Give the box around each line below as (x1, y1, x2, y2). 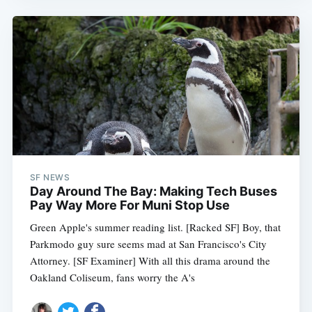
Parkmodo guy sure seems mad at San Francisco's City (29, 236, 267, 251)
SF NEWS (29, 171, 70, 182)
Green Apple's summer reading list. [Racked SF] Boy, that (29, 219, 281, 234)
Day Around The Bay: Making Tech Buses (29, 183, 277, 198)
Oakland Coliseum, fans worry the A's (29, 270, 195, 284)
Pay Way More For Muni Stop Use (29, 197, 230, 212)
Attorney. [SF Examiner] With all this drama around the (29, 253, 270, 267)
